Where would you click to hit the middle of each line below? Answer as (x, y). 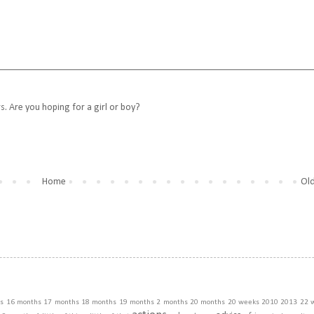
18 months (99, 303)
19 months (136, 303)
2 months (172, 303)
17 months (61, 303)
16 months (24, 303)
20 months (207, 303)
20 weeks (243, 303)
